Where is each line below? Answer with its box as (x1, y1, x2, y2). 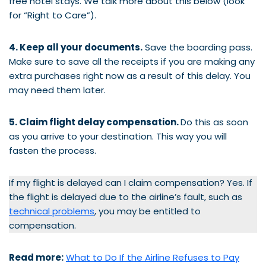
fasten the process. (9, 144, 96, 157)
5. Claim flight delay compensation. (9, 115, 180, 128)
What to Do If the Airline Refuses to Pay (66, 251, 239, 264)
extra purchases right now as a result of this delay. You (9, 69, 251, 82)
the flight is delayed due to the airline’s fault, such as (9, 190, 242, 203)
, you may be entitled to (94, 204, 201, 217)
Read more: (9, 251, 64, 264)
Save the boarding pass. (142, 40, 252, 53)
